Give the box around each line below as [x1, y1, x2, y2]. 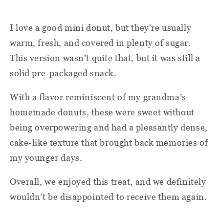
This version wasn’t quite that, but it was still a [10, 52, 200, 63]
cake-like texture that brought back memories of [10, 137, 208, 148]
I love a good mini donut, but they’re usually [10, 22, 192, 33]
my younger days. [10, 152, 83, 163]
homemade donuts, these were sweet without [10, 107, 195, 117]
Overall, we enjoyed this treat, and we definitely [10, 176, 206, 187]
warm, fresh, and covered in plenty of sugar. [10, 37, 191, 48]
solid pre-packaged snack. [10, 67, 117, 78]
